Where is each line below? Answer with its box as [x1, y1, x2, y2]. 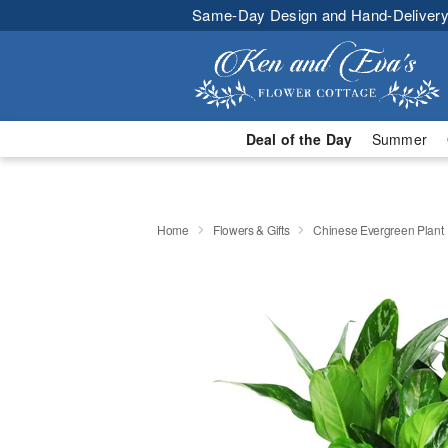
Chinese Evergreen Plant [313, 220, 444, 238]
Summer [372, 129, 427, 149]
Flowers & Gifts [212, 220, 290, 238]
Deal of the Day [245, 129, 352, 149]
